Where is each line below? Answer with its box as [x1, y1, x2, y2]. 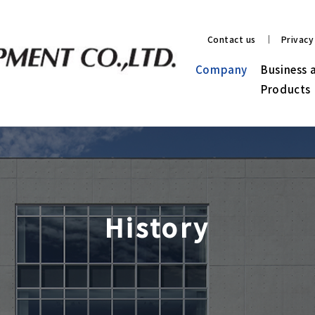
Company [195, 62, 248, 77]
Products [261, 82, 311, 96]
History [104, 208, 211, 245]
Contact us [207, 33, 256, 45]
